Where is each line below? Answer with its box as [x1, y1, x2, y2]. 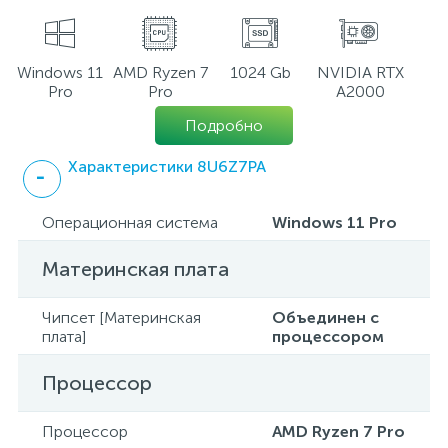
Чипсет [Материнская [42, 308, 201, 327]
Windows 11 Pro [272, 213, 397, 232]
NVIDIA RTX [316, 63, 404, 82]
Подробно [185, 116, 263, 135]
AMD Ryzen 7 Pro [272, 422, 405, 441]
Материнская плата [42, 257, 229, 281]
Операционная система [42, 213, 218, 232]
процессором [272, 327, 384, 346]
